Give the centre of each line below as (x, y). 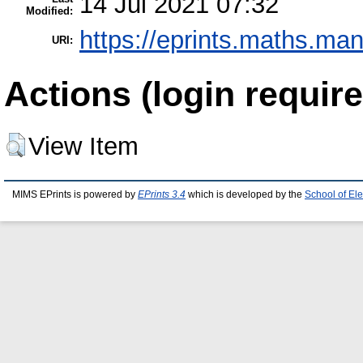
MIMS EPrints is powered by (75, 194)
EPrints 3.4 (162, 194)
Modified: (49, 11)
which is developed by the (245, 194)
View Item (83, 146)
